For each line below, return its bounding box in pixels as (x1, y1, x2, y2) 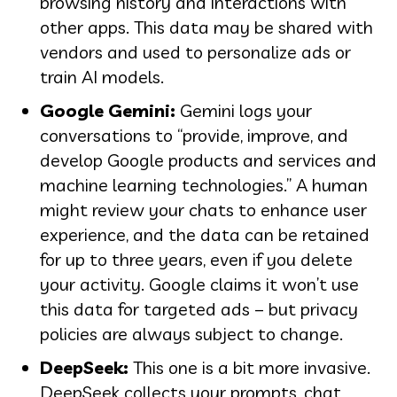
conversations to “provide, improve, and (40, 123, 348, 146)
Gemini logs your (175, 98, 312, 121)
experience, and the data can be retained (40, 222, 370, 245)
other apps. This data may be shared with (40, 15, 373, 38)
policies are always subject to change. (40, 322, 343, 345)
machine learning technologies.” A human (40, 173, 368, 196)
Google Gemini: (40, 98, 175, 121)
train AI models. (40, 65, 164, 88)
